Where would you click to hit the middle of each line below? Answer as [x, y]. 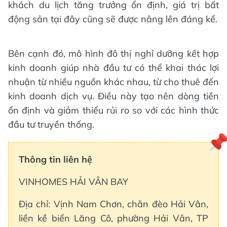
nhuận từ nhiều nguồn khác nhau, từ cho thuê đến [113, 82]
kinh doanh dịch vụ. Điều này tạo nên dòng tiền [113, 96]
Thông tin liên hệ [55, 159]
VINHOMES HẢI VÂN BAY [73, 181]
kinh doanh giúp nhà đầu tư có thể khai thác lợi [113, 67]
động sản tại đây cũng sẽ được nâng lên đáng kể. [113, 19]
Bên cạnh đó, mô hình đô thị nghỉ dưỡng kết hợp [113, 53]
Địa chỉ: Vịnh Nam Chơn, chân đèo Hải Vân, [113, 204]
